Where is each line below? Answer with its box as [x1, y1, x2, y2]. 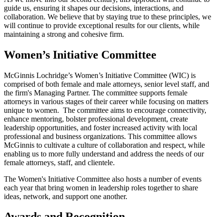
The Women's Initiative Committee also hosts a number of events [4, 174, 201, 183]
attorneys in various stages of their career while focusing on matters [4, 97, 208, 106]
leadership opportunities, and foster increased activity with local [4, 123, 197, 132]
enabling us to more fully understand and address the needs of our [4, 149, 204, 158]
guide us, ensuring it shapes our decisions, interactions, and [4, 3, 184, 12]
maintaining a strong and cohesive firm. [4, 30, 124, 38]
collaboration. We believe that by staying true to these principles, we [4, 12, 211, 21]
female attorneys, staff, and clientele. [4, 158, 115, 167]
